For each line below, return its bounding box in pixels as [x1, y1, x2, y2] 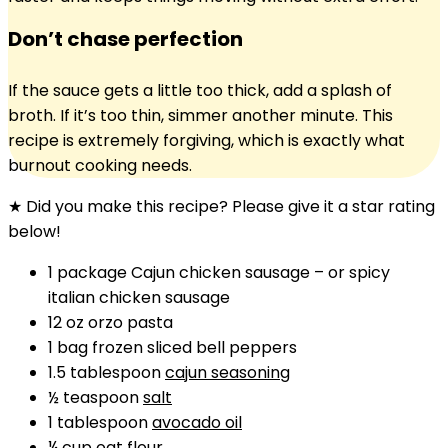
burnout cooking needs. [8, 154, 192, 177]
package [57, 261, 127, 284]
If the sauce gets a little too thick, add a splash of [8, 79, 392, 102]
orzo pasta [88, 311, 173, 334]
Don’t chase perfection [8, 25, 243, 53]
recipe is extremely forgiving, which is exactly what [8, 129, 405, 152]
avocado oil [152, 411, 242, 434]
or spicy [328, 261, 390, 284]
